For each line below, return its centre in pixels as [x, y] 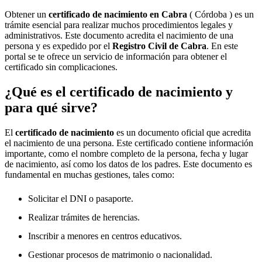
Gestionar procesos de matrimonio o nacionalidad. [120, 255]
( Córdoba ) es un [220, 14]
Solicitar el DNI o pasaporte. [81, 198]
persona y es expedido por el [58, 46]
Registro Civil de [146, 46]
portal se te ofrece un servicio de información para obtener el [116, 56]
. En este [222, 46]
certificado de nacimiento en [105, 14]
